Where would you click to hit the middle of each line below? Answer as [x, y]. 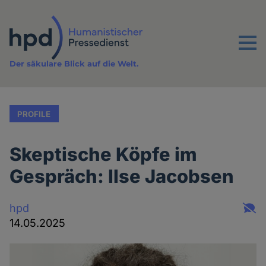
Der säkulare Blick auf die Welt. [74, 64]
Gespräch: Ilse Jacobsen [122, 176]
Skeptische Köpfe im [104, 154]
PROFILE [34, 114]
